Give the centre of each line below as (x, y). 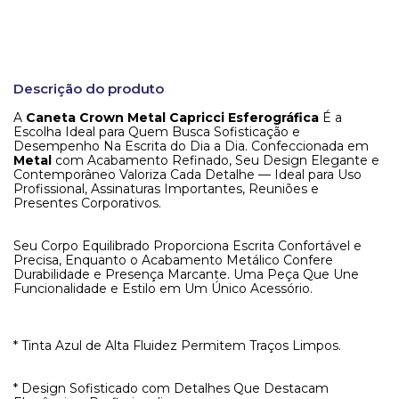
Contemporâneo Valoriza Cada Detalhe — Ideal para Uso (187, 175)
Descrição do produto (89, 89)
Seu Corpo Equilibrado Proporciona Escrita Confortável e (187, 246)
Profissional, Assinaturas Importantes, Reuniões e (166, 189)
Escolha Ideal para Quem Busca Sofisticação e (157, 132)
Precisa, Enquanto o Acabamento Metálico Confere (173, 260)
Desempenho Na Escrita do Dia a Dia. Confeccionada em (191, 146)
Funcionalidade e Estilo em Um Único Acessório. (163, 289)
